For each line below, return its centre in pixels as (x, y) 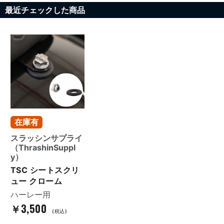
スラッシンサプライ (46, 138)
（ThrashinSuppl (43, 148)
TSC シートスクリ (45, 170)
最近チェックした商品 (45, 10)
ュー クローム (36, 181)
